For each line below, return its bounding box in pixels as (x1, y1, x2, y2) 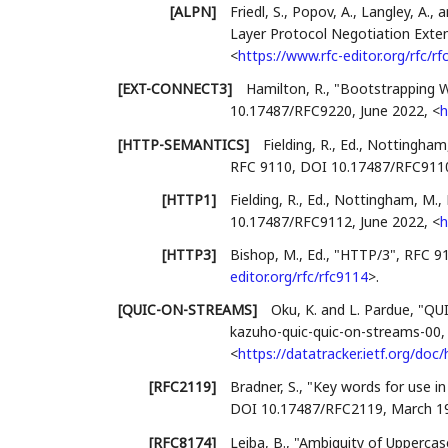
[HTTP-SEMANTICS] (117, 134, 249, 154)
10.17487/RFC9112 (229, 211, 352, 231)
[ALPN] (169, 2, 216, 22)
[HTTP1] (161, 189, 216, 209)
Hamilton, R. (245, 79, 326, 99)
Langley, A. (360, 2, 430, 22)
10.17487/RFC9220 (229, 101, 352, 121)
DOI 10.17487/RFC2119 (229, 399, 383, 419)
